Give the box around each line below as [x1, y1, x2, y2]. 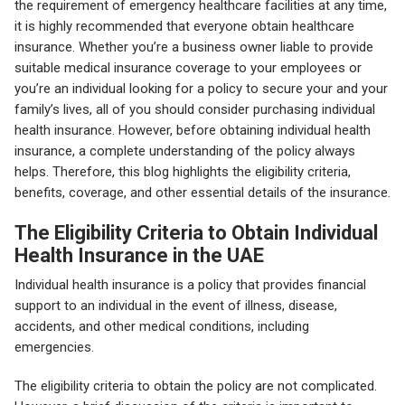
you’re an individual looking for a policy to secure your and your [14, 80, 388, 98]
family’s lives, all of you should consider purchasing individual [14, 101, 375, 118]
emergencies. [14, 339, 94, 356]
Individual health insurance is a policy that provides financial [14, 277, 366, 294]
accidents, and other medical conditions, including [14, 318, 309, 335]
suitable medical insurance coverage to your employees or [14, 60, 362, 77]
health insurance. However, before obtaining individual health [14, 122, 371, 139]
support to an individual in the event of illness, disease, [14, 297, 337, 315]
